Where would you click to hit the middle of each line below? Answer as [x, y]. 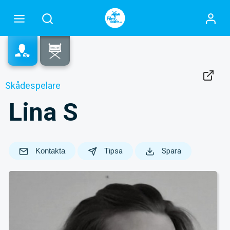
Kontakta [49, 151]
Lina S [43, 112]
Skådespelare [33, 85]
